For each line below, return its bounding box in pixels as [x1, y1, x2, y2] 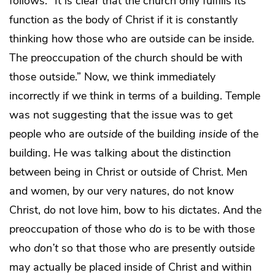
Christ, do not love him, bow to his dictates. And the [9, 203, 261, 218]
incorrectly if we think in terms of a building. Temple [9, 88, 260, 104]
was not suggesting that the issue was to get [9, 107, 233, 123]
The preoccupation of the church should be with [9, 50, 242, 66]
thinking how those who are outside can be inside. [9, 31, 254, 47]
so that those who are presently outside [58, 241, 255, 256]
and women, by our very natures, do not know [9, 184, 234, 199]
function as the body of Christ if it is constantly [9, 12, 238, 28]
